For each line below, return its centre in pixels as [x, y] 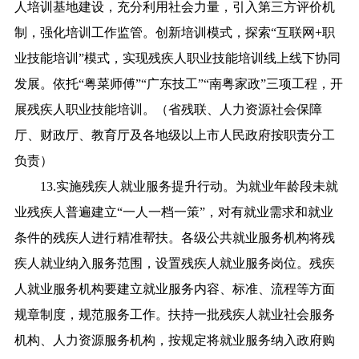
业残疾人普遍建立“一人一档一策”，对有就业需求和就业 [173, 212]
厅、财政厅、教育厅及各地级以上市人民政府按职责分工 [174, 135]
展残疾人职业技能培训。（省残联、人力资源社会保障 [168, 109]
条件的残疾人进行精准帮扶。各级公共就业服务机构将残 [174, 237]
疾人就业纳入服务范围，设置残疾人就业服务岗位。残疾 [174, 263]
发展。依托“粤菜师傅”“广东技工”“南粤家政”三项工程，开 [178, 83]
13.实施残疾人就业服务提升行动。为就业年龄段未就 [176, 186]
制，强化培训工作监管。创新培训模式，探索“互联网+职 [174, 32]
